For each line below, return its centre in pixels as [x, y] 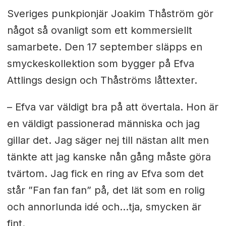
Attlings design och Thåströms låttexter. [102, 80]
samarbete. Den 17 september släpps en [104, 47]
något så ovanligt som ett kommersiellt [99, 30]
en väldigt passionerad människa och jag [103, 123]
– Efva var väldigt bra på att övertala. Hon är [112, 107]
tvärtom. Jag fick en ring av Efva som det [105, 173]
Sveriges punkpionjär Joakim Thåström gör [110, 13]
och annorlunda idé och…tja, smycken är [104, 207]
